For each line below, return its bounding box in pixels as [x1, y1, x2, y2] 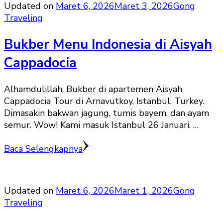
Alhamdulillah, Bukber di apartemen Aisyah [4, 83, 182, 96]
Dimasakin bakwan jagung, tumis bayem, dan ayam [4, 107, 209, 119]
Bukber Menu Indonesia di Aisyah [4, 35, 212, 54]
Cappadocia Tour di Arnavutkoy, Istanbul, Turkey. [4, 95, 204, 108]
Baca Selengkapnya [4, 143, 83, 155]
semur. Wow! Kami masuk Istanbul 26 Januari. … [4, 119, 199, 131]
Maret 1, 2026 [114, 185, 173, 197]
